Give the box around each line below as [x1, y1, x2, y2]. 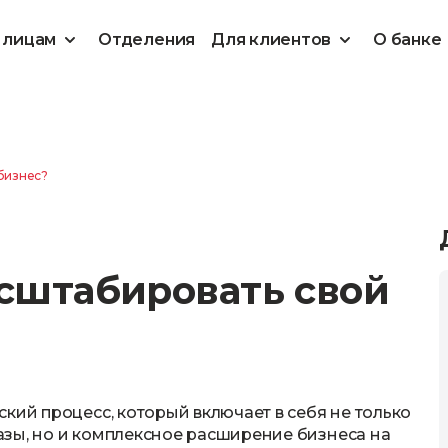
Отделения [98, 30, 196, 49]
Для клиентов [211, 30, 332, 49]
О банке [373, 30, 442, 49]
